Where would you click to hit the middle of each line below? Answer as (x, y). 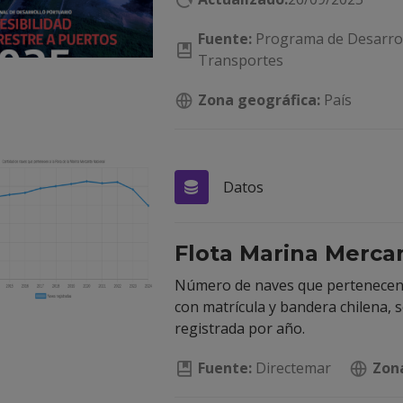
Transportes (241, 60)
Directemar (291, 368)
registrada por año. (240, 328)
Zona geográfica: (259, 100)
